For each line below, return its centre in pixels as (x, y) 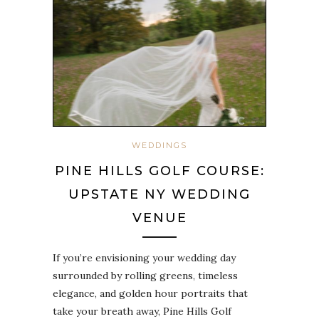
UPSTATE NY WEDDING (159, 195)
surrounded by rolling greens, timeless (145, 276)
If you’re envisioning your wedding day (144, 258)
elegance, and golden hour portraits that (150, 294)
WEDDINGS (159, 146)
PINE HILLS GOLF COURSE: (159, 171)
